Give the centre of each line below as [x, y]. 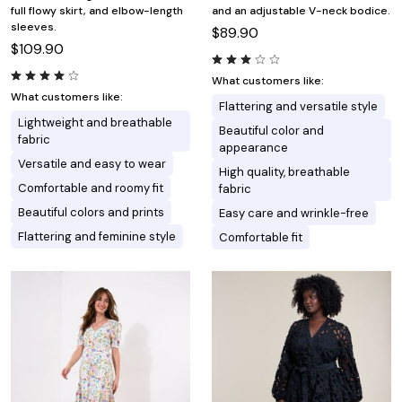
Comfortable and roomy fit [91, 188]
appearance [253, 147]
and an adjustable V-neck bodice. [301, 10]
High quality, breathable [284, 171]
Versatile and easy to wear [92, 163]
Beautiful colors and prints [91, 212]
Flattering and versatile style [298, 106]
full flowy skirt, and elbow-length [97, 10]
